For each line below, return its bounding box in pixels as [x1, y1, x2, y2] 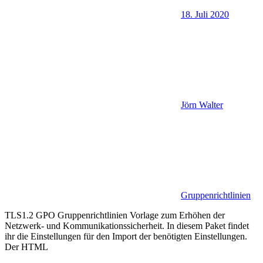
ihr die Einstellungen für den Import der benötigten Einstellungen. [5, 231, 247, 241]
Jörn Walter [181, 99, 223, 110]
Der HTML [5, 241, 48, 252]
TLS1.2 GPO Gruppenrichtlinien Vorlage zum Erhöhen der [5, 210, 225, 220]
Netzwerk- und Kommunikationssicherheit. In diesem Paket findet [5, 220, 249, 231]
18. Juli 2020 [181, 9, 229, 19]
